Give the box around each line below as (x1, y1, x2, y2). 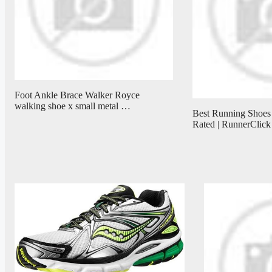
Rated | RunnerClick (192, 118, 271, 129)
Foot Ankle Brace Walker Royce (15, 89, 140, 100)
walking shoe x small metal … (15, 100, 131, 111)
